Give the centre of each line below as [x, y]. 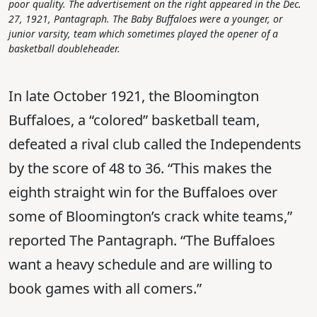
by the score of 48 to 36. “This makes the [140, 168]
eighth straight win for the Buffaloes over [143, 192]
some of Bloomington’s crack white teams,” [150, 217]
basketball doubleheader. [64, 49]
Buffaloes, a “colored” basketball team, [134, 120]
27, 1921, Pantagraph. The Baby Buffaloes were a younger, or [146, 19]
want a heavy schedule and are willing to [140, 265]
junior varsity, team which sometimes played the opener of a [143, 34]
